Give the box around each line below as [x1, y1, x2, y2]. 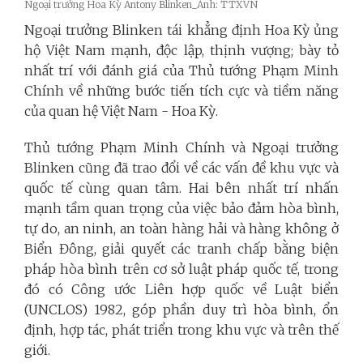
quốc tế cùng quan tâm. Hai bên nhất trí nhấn [24, 179, 339, 196]
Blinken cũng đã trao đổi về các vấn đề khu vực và [24, 159, 339, 176]
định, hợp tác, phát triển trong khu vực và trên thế [24, 321, 339, 338]
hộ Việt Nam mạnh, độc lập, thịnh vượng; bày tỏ [24, 41, 339, 58]
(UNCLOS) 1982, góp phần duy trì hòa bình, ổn [24, 301, 339, 318]
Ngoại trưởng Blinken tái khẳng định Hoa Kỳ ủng [24, 21, 339, 38]
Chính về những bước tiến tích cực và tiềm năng [24, 82, 339, 99]
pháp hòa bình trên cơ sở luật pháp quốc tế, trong [24, 260, 339, 277]
